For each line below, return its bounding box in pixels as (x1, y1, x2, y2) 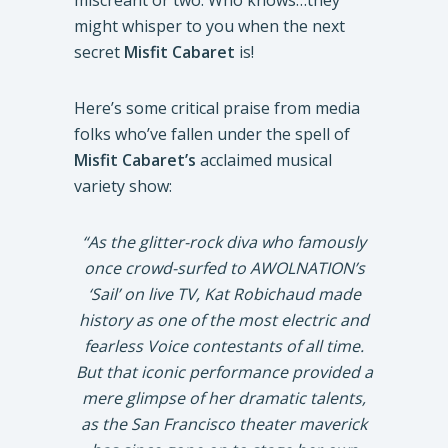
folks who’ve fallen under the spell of (74, 123, 350, 145)
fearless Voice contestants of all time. (84, 335, 364, 357)
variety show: (74, 175, 172, 197)
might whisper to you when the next (74, 15, 345, 37)
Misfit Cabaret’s (74, 149, 196, 171)
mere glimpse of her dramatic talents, (82, 387, 366, 409)
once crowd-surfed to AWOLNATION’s (83, 257, 365, 279)
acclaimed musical (196, 149, 332, 171)
